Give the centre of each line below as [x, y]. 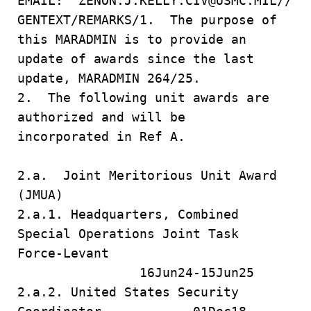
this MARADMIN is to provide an [132, 39]
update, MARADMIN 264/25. [109, 78]
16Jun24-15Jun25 [136, 272]
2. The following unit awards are [143, 98]
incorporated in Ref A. [155, 136]
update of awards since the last [136, 59]
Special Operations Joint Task [132, 234]
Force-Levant [155, 253]
